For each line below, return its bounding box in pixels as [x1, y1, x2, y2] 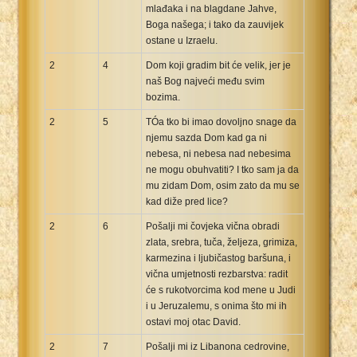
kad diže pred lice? [146, 195, 228, 207]
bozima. [146, 91, 180, 103]
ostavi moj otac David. [146, 316, 241, 328]
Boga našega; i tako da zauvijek [146, 18, 284, 30]
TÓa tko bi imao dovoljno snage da [146, 116, 296, 127]
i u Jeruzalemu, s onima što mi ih [146, 300, 287, 312]
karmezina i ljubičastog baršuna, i [146, 252, 291, 264]
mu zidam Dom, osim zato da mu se [146, 179, 300, 191]
